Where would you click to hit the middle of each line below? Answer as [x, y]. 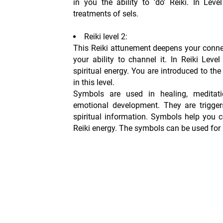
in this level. [94, 82]
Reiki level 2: [106, 36]
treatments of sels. [106, 13]
